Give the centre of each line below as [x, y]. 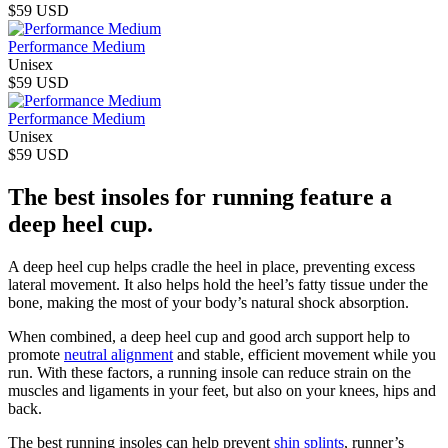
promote [36, 354]
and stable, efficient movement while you [304, 354]
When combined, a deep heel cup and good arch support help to [209, 336]
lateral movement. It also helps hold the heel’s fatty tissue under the [218, 284]
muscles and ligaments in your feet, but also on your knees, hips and [222, 390]
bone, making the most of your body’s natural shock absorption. [208, 302]
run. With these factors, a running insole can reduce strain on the [209, 372]
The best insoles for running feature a [200, 197]
